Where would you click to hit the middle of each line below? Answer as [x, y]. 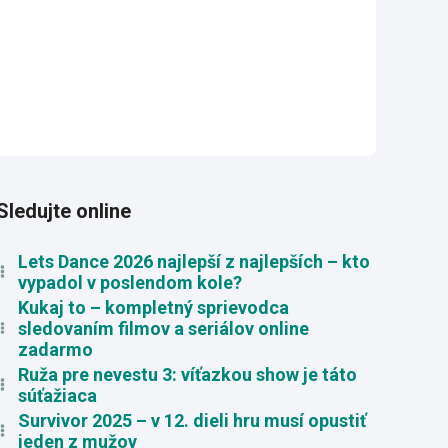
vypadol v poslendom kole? [129, 282]
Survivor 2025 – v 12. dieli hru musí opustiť [191, 420]
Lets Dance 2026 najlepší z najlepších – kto [193, 261]
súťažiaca [57, 395]
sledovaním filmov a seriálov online [163, 328]
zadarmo [55, 349]
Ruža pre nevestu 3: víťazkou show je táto [187, 374]
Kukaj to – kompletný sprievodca [153, 307]
